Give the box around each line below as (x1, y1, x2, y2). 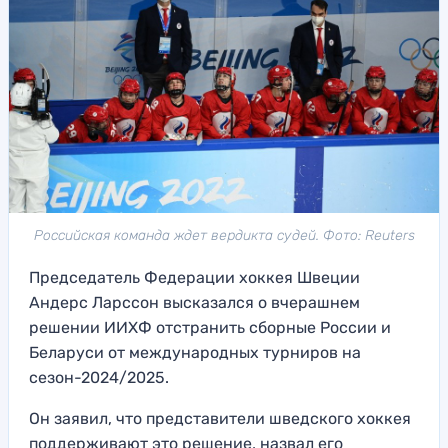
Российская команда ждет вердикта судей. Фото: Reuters (33, 227, 415, 245)
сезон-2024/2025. (29, 368, 169, 388)
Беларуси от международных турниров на (29, 343, 361, 363)
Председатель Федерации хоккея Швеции (29, 268, 360, 288)
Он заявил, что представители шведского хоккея (29, 409, 411, 429)
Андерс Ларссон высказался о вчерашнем (29, 293, 360, 313)
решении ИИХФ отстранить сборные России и (29, 318, 391, 338)
